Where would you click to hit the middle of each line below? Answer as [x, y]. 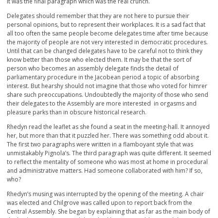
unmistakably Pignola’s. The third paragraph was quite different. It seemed [109, 153]
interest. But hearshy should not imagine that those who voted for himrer [107, 86]
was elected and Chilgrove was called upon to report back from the [100, 203]
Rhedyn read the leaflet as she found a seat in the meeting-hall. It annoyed [108, 127]
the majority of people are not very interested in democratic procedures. [107, 42]
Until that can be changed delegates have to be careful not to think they [105, 51]
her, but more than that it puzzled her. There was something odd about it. [108, 136]
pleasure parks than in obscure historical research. [77, 112]
